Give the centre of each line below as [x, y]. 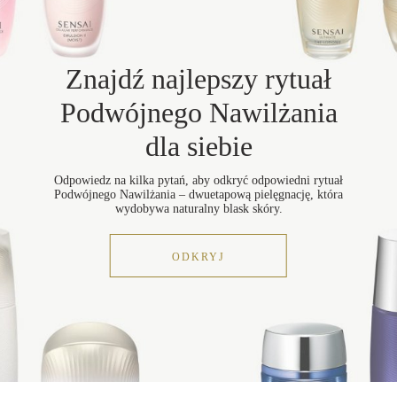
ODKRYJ [198, 257]
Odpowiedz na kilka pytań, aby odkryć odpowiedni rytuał [198, 180]
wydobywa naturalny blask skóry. [198, 208]
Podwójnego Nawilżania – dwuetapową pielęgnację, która [198, 194]
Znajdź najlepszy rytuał [198, 78]
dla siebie [198, 146]
